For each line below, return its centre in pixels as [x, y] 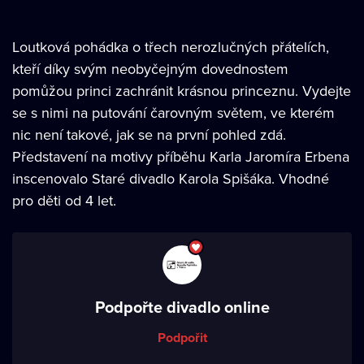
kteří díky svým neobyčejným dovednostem [150, 69]
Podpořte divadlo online [182, 307]
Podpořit [182, 338]
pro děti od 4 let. [64, 200]
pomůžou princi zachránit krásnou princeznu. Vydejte [182, 91]
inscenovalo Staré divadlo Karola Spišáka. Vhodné [171, 178]
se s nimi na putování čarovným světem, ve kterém [173, 113]
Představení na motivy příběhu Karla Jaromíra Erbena [181, 156]
